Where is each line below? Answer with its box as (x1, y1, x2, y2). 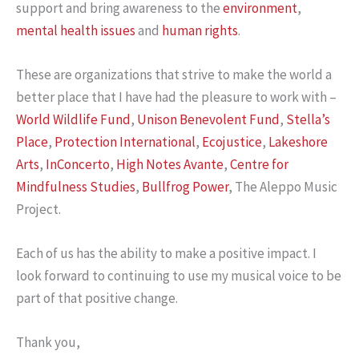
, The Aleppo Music (228, 177, 337, 196)
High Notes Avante (116, 155, 224, 173)
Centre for (230, 155, 288, 173)
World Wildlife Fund (16, 110, 131, 128)
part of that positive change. (16, 289, 178, 308)
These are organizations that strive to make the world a (16, 65, 332, 83)
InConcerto (46, 155, 110, 173)
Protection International (54, 132, 196, 151)
